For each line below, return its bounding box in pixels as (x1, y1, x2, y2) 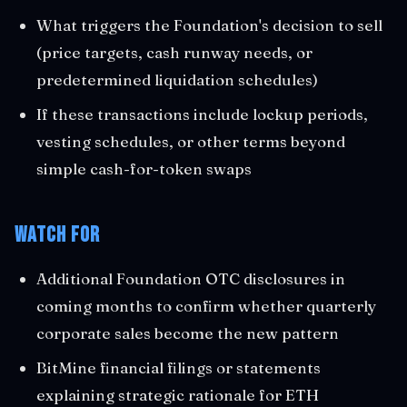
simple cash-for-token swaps (36, 159, 252, 178)
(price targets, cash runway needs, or (36, 43, 313, 62)
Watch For (15, 222, 100, 248)
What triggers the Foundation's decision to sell (36, 15, 382, 35)
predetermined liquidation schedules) (36, 70, 318, 89)
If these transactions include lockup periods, (36, 104, 368, 124)
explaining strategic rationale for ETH (36, 385, 319, 404)
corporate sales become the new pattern (36, 323, 339, 342)
